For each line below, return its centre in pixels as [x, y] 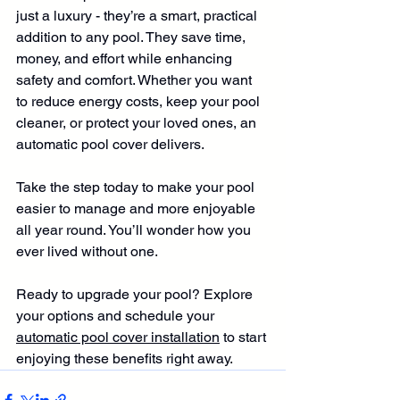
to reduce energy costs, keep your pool [140, 102]
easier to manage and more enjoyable [137, 209]
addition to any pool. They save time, [133, 37]
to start [245, 337]
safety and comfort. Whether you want [136, 80]
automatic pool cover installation [118, 337]
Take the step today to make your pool [137, 187]
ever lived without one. [87, 252]
